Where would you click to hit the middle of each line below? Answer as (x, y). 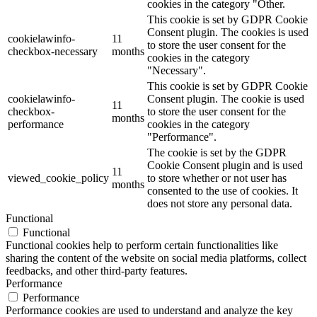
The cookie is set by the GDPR (217, 152)
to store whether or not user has (217, 178)
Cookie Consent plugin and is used (225, 165)
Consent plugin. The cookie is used (226, 98)
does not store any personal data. (220, 203)
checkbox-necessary (53, 51)
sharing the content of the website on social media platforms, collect (156, 258)
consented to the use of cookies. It (223, 190)
